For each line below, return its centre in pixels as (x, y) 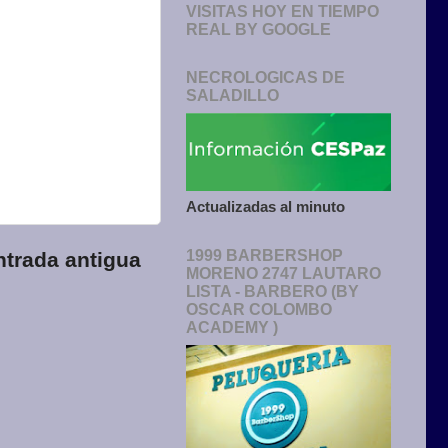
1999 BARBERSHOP (264, 256)
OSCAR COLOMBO (259, 310)
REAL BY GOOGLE (258, 30)
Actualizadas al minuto (265, 207)
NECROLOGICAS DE (265, 78)
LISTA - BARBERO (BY (272, 292)
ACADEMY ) (232, 328)
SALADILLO (232, 96)
